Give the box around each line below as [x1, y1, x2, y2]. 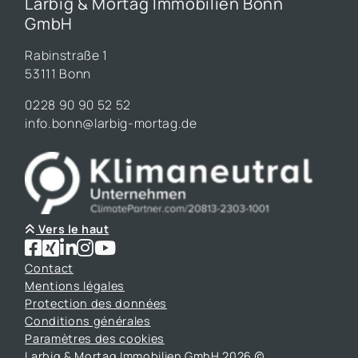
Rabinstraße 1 [25, 46, 108, 64]
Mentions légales [25, 277, 125, 293]
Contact [25, 260, 74, 276]
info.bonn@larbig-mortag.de [25, 113, 197, 132]
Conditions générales [25, 312, 151, 328]
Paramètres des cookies [25, 330, 165, 346]
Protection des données [25, 295, 167, 311]
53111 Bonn [25, 64, 91, 82]
